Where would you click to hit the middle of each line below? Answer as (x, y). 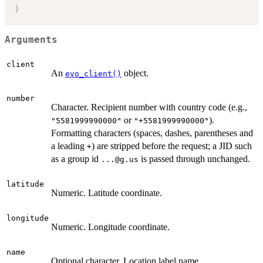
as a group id (76, 159)
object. (135, 73)
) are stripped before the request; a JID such (172, 146)
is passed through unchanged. (194, 159)
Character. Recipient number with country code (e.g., (149, 107)
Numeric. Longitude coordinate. (110, 227)
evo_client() (93, 73)
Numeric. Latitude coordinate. (107, 193)
